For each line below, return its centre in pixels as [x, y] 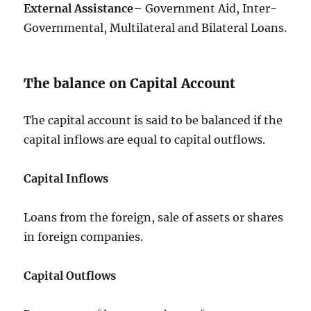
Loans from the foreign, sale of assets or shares [154, 217]
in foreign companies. [84, 236]
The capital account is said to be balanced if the [153, 120]
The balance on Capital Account [130, 83]
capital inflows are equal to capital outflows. [145, 139]
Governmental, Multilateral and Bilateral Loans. [155, 27]
